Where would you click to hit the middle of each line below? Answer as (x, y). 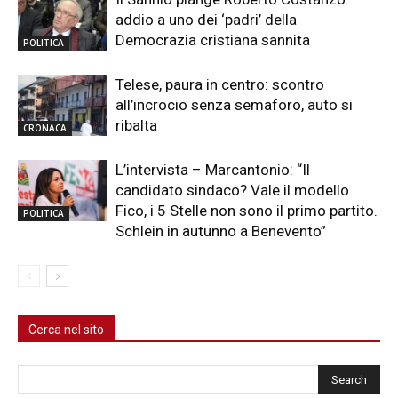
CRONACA (45, 128)
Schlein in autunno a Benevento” (221, 231)
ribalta (136, 126)
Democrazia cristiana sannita (213, 40)
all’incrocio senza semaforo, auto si (234, 105)
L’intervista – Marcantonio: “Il (213, 170)
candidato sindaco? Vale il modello (232, 191)
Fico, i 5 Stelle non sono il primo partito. (247, 211)
